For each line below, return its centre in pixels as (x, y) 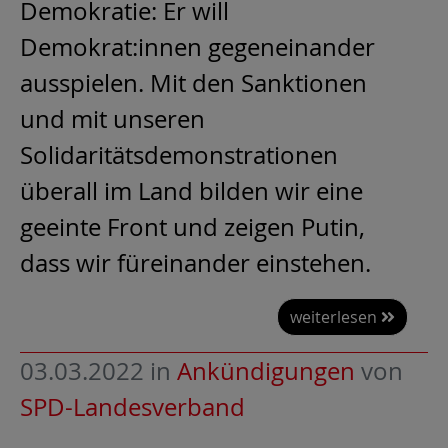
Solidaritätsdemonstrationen (179, 154)
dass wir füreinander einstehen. (195, 262)
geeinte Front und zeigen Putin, (192, 226)
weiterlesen (335, 317)
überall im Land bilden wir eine (191, 190)
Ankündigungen (266, 371)
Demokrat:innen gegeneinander (197, 46)
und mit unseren (112, 118)
